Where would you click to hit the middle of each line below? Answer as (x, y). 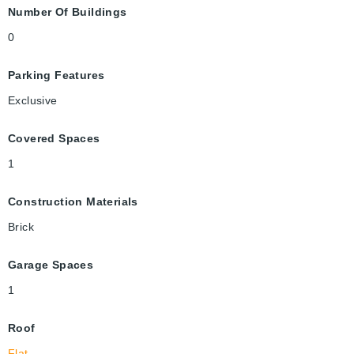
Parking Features (56, 75)
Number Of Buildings (68, 12)
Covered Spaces (54, 139)
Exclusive (33, 101)
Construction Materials (73, 202)
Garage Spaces (51, 265)
